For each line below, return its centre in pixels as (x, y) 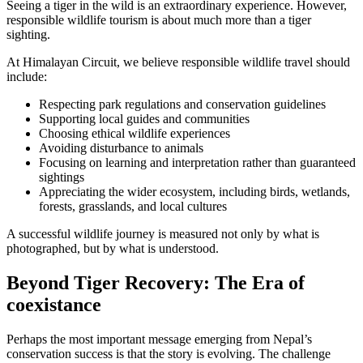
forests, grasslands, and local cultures (133, 206)
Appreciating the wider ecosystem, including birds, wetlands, (194, 191)
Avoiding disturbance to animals (121, 147)
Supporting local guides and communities (144, 118)
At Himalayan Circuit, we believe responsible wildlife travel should (178, 62)
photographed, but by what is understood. (113, 248)
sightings (62, 177)
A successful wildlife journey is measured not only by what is (163, 233)
